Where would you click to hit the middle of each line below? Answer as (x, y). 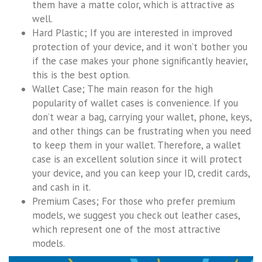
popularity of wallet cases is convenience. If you (135, 103)
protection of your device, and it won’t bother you (140, 46)
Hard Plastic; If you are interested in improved (132, 32)
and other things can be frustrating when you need (142, 131)
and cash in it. (61, 187)
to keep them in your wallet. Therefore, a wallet (137, 145)
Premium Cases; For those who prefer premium (134, 201)
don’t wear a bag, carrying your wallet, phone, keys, (142, 117)
